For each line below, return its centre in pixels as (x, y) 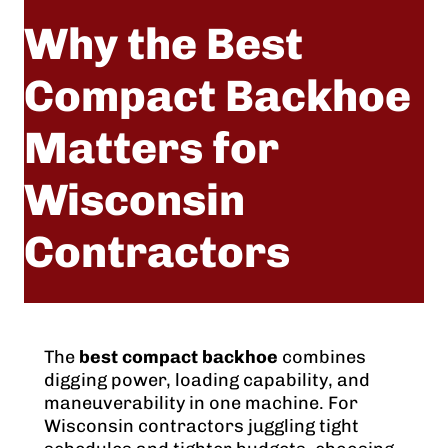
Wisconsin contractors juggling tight (201, 426)
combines (322, 357)
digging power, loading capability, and (207, 380)
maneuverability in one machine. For (201, 403)
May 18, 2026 (98, 332)
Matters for (151, 148)
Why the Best (163, 44)
